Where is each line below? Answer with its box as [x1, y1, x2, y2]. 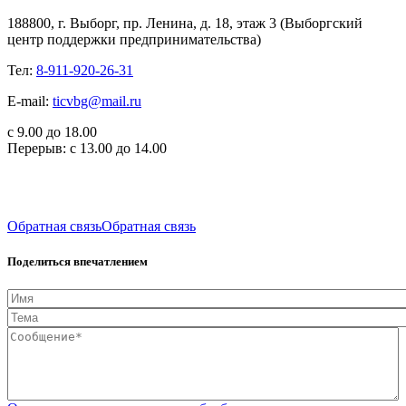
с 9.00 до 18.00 [7, 123, 97, 140]
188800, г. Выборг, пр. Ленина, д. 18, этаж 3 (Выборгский [7, 14, 362, 31]
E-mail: [7, 92, 53, 109]
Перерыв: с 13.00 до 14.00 [7, 140, 167, 156]
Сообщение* [7, 327, 90, 343]
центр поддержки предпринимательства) [7, 31, 261, 47]
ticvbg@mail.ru [53, 92, 141, 109]
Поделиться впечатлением [7, 254, 148, 268]
